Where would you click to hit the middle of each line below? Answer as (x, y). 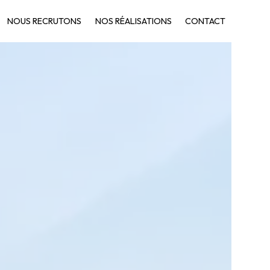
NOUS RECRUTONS (45, 21)
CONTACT (205, 21)
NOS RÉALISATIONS (133, 21)
